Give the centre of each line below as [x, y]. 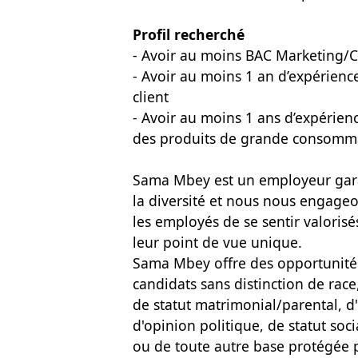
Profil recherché [189, 34]
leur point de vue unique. [217, 242]
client [151, 97]
